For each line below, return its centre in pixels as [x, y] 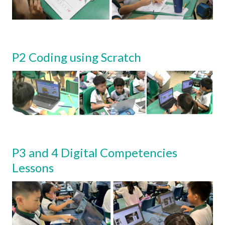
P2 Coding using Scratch [77, 57]
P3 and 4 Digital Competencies [95, 152]
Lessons [34, 167]
